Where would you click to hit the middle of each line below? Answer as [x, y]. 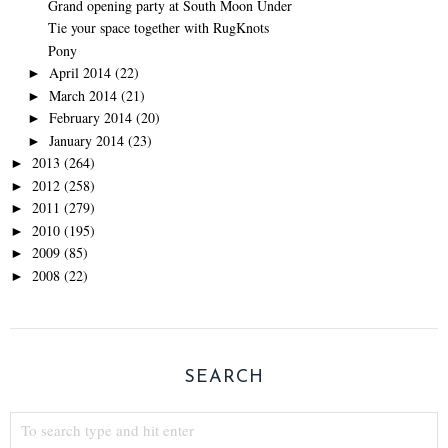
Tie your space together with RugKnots [158, 28]
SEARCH [224, 378]
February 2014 [90, 118]
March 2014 [82, 95]
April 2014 [79, 73]
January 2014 [86, 140]
